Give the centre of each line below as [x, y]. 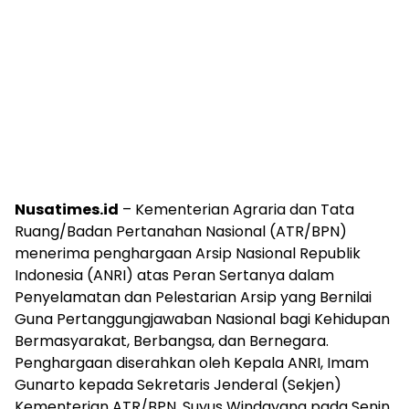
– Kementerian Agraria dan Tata [236, 209]
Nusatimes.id [67, 209]
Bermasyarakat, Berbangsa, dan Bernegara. [172, 341]
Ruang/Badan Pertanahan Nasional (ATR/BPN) [181, 231]
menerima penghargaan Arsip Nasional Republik [188, 253]
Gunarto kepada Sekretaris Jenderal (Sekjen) [178, 384]
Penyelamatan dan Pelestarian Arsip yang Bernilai [193, 297]
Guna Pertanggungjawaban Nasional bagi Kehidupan [202, 319]
